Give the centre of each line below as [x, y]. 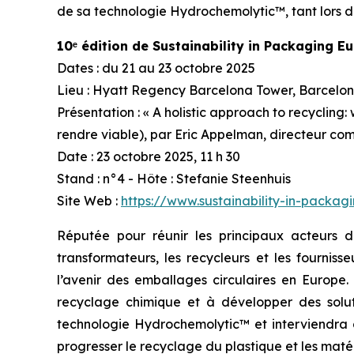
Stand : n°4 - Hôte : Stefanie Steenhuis [174, 178]
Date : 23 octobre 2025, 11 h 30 [149, 156]
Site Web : [89, 200]
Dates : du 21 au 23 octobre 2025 [156, 68]
